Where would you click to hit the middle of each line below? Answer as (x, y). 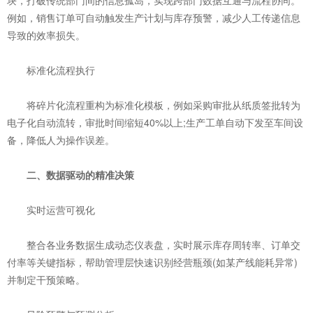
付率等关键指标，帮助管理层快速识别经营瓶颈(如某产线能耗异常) (152, 262)
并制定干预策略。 (46, 279)
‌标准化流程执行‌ (51, 70)
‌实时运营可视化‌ (51, 210)
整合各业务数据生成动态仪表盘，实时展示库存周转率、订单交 (154, 245)
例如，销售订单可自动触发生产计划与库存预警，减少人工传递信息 (154, 17)
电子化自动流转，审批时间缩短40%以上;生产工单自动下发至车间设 (155, 122)
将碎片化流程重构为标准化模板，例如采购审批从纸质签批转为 (154, 105)
